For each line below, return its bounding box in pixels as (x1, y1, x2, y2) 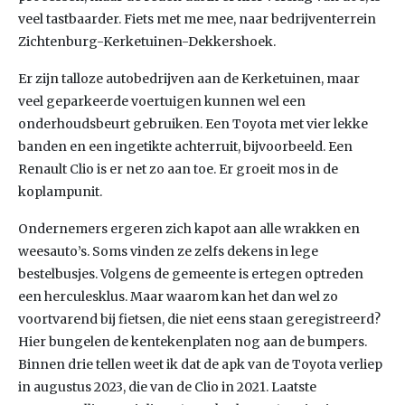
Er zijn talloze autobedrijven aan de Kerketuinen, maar (18, 71, 360, 87)
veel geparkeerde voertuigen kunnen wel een (18, 93, 306, 109)
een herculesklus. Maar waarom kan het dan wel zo (18, 288, 338, 305)
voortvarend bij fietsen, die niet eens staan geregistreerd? (18, 311, 381, 327)
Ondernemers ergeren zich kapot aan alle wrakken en (18, 221, 360, 237)
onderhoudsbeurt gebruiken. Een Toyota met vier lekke (18, 116, 368, 132)
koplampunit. (18, 184, 102, 200)
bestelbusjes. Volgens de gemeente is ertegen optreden (18, 266, 363, 282)
